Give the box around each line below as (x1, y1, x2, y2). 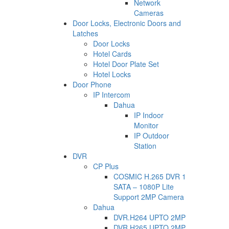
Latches (73, 28, 98, 38)
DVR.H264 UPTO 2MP (113, 212, 186, 222)
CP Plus (93, 161, 119, 171)
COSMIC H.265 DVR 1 (113, 171, 186, 181)
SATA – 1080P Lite (113, 181, 174, 192)
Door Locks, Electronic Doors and (73, 17, 181, 28)
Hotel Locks (93, 68, 131, 79)
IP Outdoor (134, 130, 169, 141)
